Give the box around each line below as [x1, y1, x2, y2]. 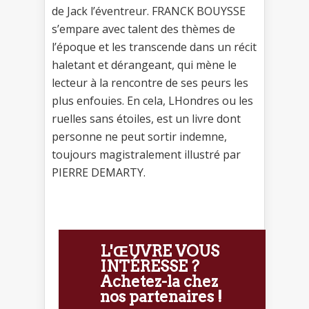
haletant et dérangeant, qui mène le [52, 57, 237, 72]
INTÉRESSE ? [100, 257, 199, 275]
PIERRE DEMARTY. [52, 164, 146, 180]
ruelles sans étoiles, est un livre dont [52, 110, 241, 126]
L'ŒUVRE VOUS [100, 241, 219, 260]
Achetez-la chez [100, 272, 218, 290]
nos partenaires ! [100, 287, 222, 306]
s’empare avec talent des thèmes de [52, 21, 235, 37]
